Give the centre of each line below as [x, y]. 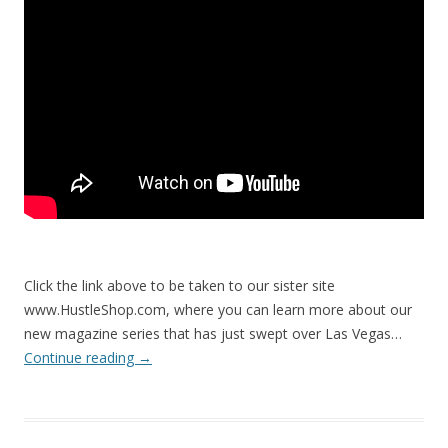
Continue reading [81, 357]
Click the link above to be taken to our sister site [179, 285]
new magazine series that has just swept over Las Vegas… [213, 333]
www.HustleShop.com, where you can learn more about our [218, 309]
